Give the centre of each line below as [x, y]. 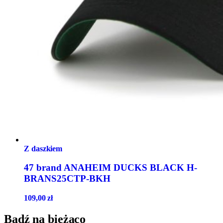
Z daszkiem [43, 148]
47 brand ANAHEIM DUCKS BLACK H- [111, 168]
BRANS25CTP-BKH [67, 179]
